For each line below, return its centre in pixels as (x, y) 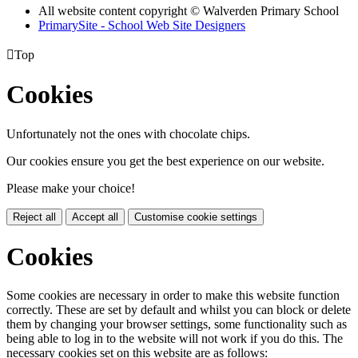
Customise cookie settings (196, 217)
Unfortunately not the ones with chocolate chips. (128, 133)
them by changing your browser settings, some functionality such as (177, 324)
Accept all (95, 217)
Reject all (34, 217)
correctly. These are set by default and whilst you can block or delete (179, 310)
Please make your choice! (71, 188)
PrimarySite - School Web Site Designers (142, 25)
